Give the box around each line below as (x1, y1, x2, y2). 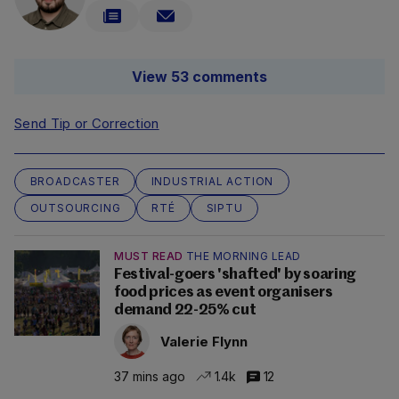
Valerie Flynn (160, 332, 248, 350)
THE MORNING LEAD (185, 249, 301, 264)
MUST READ (114, 249, 183, 264)
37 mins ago (114, 368, 185, 384)
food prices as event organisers (114, 285, 333, 301)
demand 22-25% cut (114, 303, 256, 319)
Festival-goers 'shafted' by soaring (114, 267, 357, 283)
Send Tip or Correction (14, 115, 159, 133)
